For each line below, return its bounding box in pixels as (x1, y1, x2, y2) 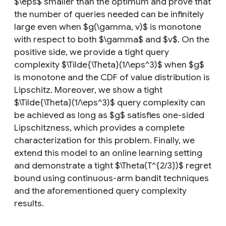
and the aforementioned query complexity (14, 185, 187, 196)
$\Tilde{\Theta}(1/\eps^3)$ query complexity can (14, 97, 205, 108)
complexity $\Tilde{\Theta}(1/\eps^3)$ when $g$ (14, 59, 204, 70)
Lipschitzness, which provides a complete (14, 122, 185, 133)
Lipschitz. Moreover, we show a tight (14, 84, 162, 95)
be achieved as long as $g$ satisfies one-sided (14, 109, 204, 121)
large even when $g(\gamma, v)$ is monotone (14, 21, 201, 32)
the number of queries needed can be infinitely (14, 9, 204, 20)
